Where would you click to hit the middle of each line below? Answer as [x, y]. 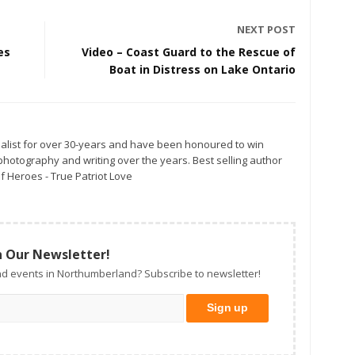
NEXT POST [266, 30]
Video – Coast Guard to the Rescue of [189, 52]
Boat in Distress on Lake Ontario [202, 70]
